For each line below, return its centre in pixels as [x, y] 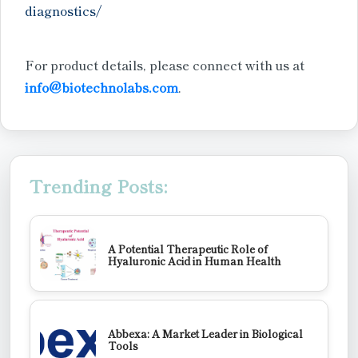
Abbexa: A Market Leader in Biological [205, 333]
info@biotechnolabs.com [101, 87]
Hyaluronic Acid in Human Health [195, 261]
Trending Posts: [98, 185]
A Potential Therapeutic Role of [188, 249]
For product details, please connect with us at [165, 64]
